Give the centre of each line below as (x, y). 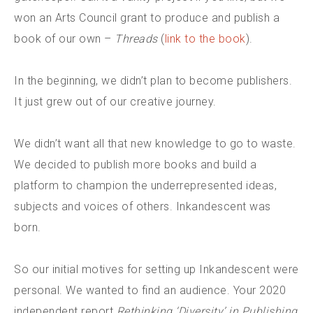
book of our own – (64, 39)
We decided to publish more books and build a (135, 165)
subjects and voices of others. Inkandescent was (143, 206)
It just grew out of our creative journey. (115, 102)
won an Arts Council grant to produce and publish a (147, 18)
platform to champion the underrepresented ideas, (145, 185)
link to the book (205, 39)
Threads (136, 39)
